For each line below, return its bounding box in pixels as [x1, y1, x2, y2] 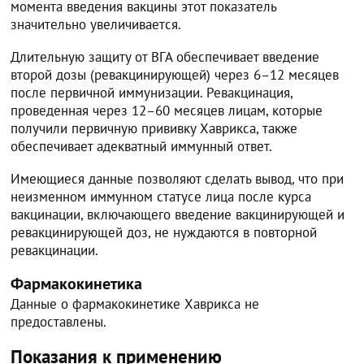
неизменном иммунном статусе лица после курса [11, 187, 312, 206]
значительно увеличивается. [11, 15, 182, 33]
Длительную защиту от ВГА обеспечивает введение [11, 47, 320, 66]
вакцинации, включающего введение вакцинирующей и [11, 205, 345, 223]
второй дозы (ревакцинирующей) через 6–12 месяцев [11, 65, 340, 84]
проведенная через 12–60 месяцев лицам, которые [11, 101, 323, 119]
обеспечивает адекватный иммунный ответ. [11, 136, 273, 155]
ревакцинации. [11, 240, 99, 259]
